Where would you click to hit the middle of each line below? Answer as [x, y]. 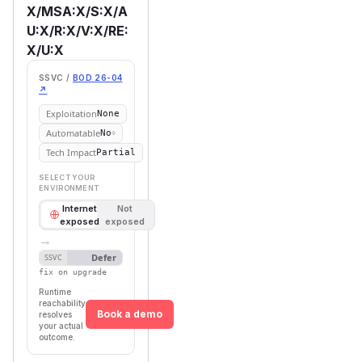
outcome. [57, 337]
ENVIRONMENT [69, 187]
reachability [62, 303]
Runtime [55, 291]
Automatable [73, 133]
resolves [55, 314]
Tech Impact [71, 152]
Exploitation [72, 113]
